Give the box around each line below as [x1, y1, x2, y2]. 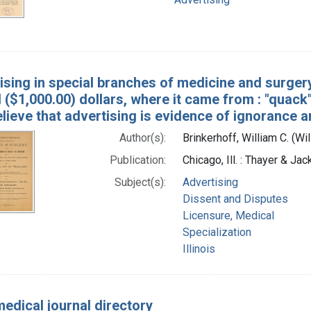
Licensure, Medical [182, 208, 274, 222]
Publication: [109, 153, 166, 167]
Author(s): [119, 131, 166, 144]
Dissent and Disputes [182, 192, 288, 205]
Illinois [182, 242, 215, 255]
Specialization [182, 225, 251, 239]
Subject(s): [114, 175, 166, 189]
